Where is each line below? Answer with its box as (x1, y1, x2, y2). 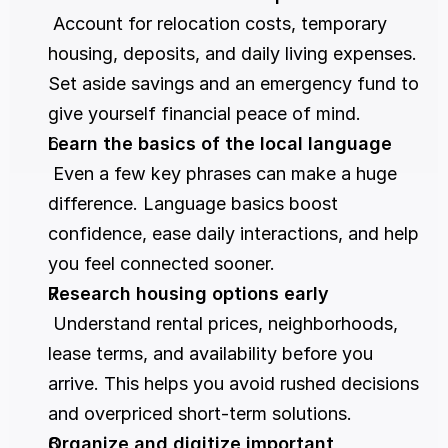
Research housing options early (48, 283, 329, 305)
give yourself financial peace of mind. (48, 103, 361, 125)
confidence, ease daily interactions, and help (48, 223, 419, 245)
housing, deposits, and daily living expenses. (48, 43, 417, 65)
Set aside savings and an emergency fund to (48, 73, 419, 95)
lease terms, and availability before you (48, 343, 373, 365)
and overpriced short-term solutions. (48, 403, 352, 425)
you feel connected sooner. (48, 253, 275, 275)
